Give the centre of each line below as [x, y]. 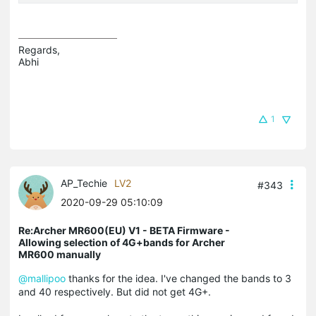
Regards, [39, 49]
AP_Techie [84, 183]
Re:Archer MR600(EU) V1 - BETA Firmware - [124, 230]
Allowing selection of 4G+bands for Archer [122, 242]
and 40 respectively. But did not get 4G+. [116, 291]
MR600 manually [60, 254]
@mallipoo [42, 278]
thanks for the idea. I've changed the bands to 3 [178, 278]
